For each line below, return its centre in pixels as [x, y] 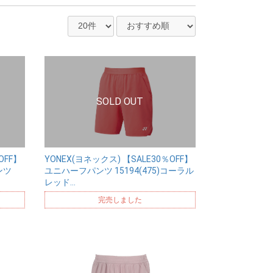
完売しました [120, 200]
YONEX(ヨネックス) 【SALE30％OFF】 [118, 159]
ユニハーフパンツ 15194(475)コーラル [119, 171]
